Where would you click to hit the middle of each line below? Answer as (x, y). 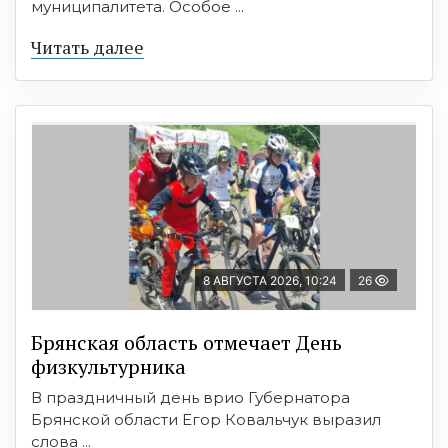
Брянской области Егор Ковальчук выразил (206, 420)
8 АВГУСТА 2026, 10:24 (270, 281)
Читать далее (87, 47)
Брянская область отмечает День (186, 343)
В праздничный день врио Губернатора (190, 398)
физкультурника (108, 367)
